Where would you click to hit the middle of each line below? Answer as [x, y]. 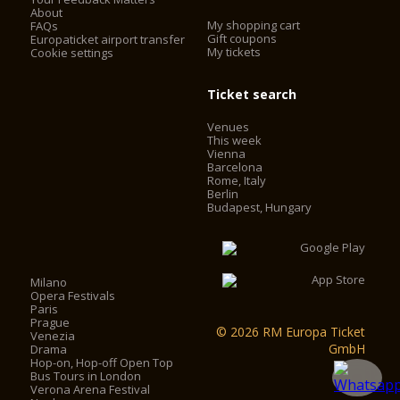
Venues [229, 127]
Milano [49, 283]
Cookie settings [72, 53]
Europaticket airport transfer [108, 40]
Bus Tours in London [86, 376]
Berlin [223, 194]
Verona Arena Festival [91, 390]
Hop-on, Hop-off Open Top [102, 363]
